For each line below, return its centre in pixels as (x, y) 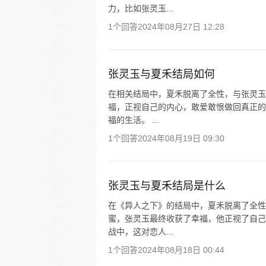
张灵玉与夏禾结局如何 (161, 74)
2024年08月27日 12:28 (181, 27)
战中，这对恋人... (141, 232)
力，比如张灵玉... (141, 8)
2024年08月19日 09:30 (181, 138)
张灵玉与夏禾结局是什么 (167, 186)
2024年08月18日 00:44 (181, 250)
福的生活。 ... (134, 120)
